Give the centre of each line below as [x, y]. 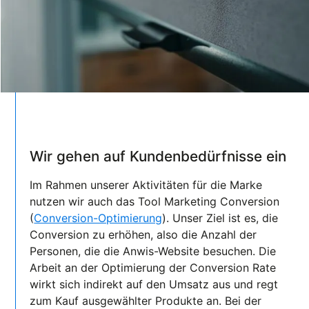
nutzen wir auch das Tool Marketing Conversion [155, 201]
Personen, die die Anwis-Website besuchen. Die [153, 251]
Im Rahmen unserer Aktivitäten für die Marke [146, 185]
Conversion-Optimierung [98, 218]
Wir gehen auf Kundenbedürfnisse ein [158, 156]
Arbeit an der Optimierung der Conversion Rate [153, 267]
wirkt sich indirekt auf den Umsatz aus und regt [154, 284]
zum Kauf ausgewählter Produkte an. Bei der [146, 300]
